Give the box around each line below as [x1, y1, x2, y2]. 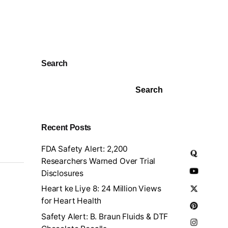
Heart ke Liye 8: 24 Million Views [41, 184, 161, 194]
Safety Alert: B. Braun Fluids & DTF [41, 211, 168, 221]
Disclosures [41, 168, 84, 178]
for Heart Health [41, 196, 102, 206]
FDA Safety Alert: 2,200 [41, 144, 128, 154]
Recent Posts [41, 122, 92, 132]
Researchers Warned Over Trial [41, 156, 156, 166]
